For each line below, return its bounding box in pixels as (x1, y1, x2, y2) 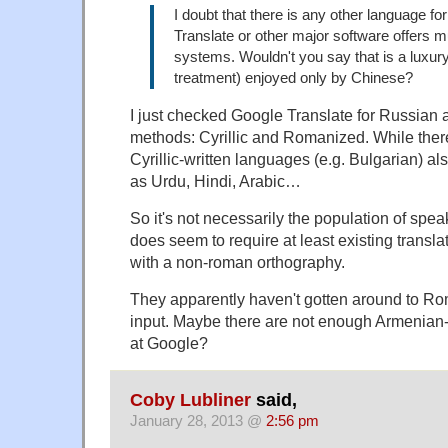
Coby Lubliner (130, 389, 251, 410)
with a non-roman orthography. (130, 253, 345, 272)
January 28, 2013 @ (130, 412, 266, 429)
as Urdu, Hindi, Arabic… (130, 172, 301, 191)
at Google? (130, 334, 208, 353)
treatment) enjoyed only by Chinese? (174, 70, 413, 87)
